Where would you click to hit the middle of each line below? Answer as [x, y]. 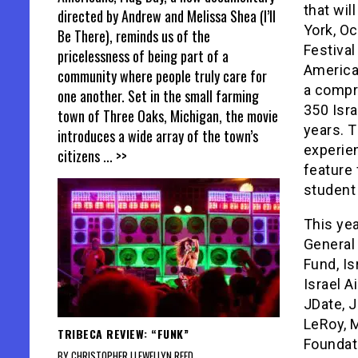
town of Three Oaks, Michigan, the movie [168, 116]
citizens [80, 156]
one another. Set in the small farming [158, 96]
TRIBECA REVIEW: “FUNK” [123, 334]
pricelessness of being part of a [143, 56]
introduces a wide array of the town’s [158, 136]
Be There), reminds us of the [134, 36]
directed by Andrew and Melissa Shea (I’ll [167, 16]
